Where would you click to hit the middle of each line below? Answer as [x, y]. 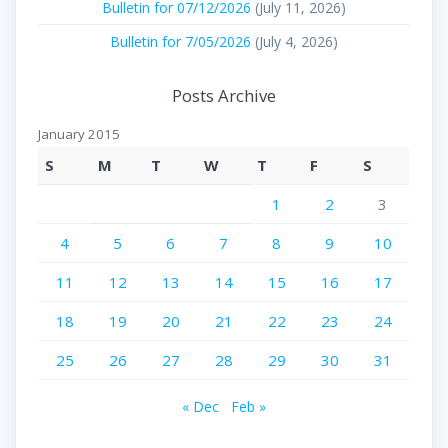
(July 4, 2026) [296, 41]
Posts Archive [224, 96]
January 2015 [79, 134]
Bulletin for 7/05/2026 [180, 41]
